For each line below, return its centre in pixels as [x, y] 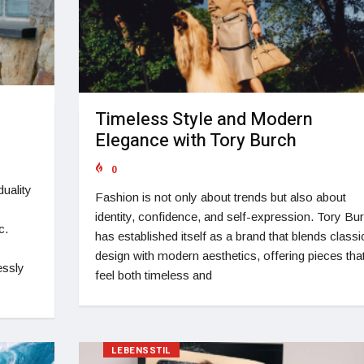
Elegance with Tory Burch [195, 141]
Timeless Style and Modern [204, 119]
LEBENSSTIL [141, 350]
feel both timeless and [153, 275]
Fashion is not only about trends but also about [220, 197]
